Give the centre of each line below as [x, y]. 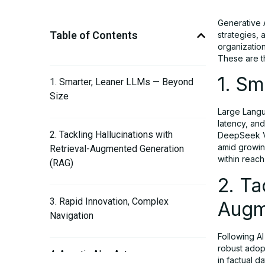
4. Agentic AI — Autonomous [108, 254]
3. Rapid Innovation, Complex [109, 201]
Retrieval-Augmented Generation [117, 149]
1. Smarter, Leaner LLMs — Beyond [122, 82]
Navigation [72, 216]
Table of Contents [94, 35]
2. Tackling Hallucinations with [111, 135]
